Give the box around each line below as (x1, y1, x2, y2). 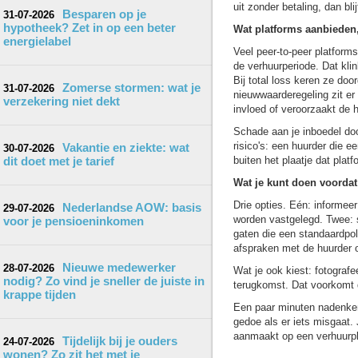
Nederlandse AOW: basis (62, 201, 201, 214)
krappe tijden (3, 288, 76, 301)
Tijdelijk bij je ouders (62, 334, 177, 348)
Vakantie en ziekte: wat (62, 141, 189, 154)
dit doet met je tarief (3, 154, 114, 168)
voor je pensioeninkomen (3, 214, 144, 228)
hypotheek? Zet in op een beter (3, 21, 176, 34)
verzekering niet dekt (3, 94, 120, 108)
